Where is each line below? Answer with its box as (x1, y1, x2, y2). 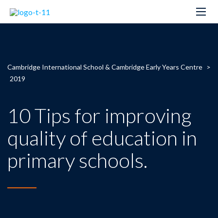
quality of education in (7, 125, 197, 150)
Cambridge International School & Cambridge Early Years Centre (7, 62, 202, 71)
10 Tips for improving (7, 103, 191, 127)
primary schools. (7, 147, 147, 172)
